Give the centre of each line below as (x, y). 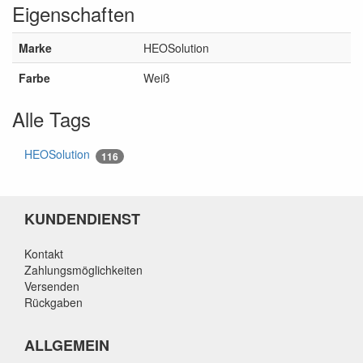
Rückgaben (53, 302)
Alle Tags (51, 119)
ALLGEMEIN (67, 345)
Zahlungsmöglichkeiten (83, 269)
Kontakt (44, 253)
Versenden (52, 286)
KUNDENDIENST (82, 218)
